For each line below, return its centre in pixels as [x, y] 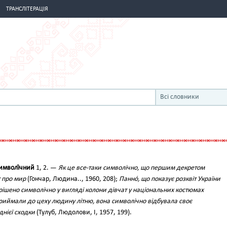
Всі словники [180, 97]
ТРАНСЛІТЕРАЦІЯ [27, 9]
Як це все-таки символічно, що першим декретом [131, 168]
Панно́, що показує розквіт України [170, 179]
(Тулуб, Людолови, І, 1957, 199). [83, 213]
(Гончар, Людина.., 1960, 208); [72, 179]
